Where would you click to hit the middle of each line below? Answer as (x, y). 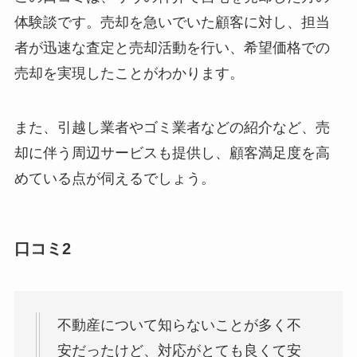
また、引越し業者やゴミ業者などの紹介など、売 (172, 127)
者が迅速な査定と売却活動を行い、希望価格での (172, 47)
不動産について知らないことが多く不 (179, 326)
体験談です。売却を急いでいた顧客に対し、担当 (172, 22)
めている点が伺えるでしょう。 (114, 178)
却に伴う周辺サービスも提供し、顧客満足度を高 (172, 153)
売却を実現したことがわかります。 (129, 73)
